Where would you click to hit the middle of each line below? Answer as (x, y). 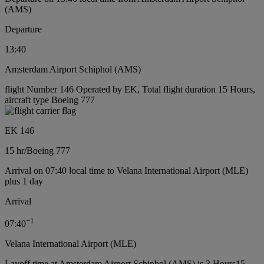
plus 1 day (24, 181)
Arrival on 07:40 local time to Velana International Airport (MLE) (126, 171)
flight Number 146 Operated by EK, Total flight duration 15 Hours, (130, 89)
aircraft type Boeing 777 (50, 100)
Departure (23, 29)
